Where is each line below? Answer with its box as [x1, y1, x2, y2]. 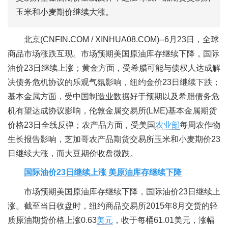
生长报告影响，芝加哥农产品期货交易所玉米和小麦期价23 [8, 134, 220, 144]
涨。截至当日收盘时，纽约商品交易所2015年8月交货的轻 [8, 201, 218, 210]
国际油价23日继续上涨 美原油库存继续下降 [24, 168, 182, 177]
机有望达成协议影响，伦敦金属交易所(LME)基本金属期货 [8, 106, 217, 115]
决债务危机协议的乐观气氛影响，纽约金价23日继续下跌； [8, 77, 220, 87]
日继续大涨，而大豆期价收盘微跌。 [8, 149, 138, 158]
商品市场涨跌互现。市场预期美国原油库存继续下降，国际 [8, 49, 219, 58]
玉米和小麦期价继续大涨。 [16, 8, 113, 16]
